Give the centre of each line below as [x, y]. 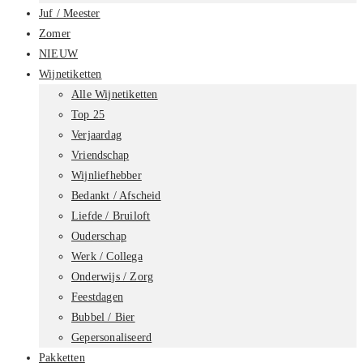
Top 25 [88, 114]
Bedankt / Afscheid [116, 195]
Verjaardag [96, 135]
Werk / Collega [107, 256]
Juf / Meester [70, 13]
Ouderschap [99, 236]
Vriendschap [100, 155]
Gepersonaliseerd [112, 337]
